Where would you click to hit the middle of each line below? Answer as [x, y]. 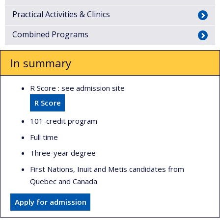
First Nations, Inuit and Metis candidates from [107, 169]
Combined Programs [50, 35]
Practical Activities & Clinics [61, 14]
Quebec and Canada [64, 181]
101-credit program [64, 121]
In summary [41, 63]
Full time [44, 137]
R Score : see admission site [77, 88]
